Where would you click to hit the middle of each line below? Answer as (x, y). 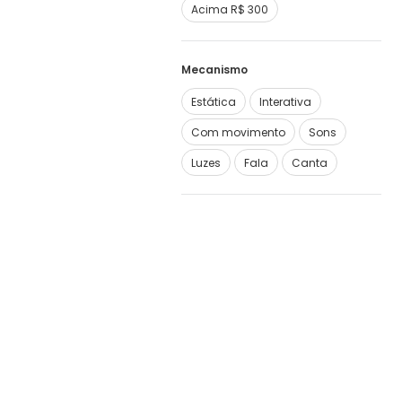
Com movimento (238, 132)
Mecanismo (214, 70)
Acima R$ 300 (230, 9)
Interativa (285, 102)
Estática (214, 102)
